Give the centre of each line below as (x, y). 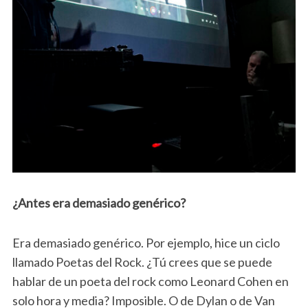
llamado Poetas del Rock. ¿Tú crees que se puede (142, 262)
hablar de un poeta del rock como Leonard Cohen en (150, 282)
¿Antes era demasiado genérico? (99, 203)
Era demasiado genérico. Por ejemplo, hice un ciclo (146, 243)
